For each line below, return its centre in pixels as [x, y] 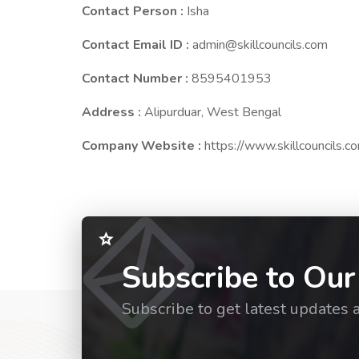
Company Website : [143, 146]
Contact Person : [134, 11]
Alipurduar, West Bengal [213, 112]
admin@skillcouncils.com [260, 45]
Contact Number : [137, 79]
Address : [113, 112]
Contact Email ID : [137, 45]
